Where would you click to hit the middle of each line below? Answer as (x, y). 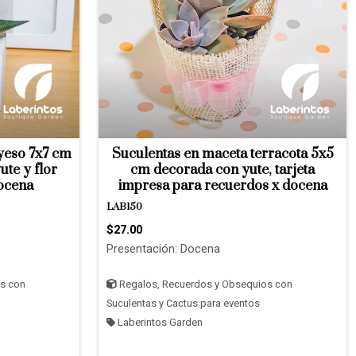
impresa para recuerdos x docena (222, 186)
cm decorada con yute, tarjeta (222, 170)
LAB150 (124, 207)
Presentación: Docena (163, 249)
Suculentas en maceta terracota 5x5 (222, 154)
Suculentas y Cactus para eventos (183, 304)
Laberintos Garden (159, 323)
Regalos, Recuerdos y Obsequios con (205, 284)
